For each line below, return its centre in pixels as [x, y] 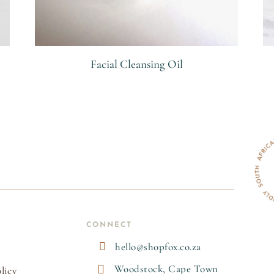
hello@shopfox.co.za [158, 247]
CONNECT [109, 225]
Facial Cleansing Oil [136, 64]
